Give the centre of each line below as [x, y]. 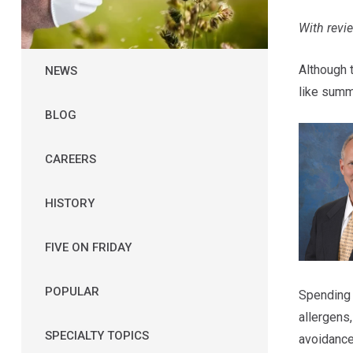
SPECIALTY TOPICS [97, 335]
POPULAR [72, 291]
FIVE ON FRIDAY [88, 247]
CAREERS [70, 159]
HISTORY [69, 203]
